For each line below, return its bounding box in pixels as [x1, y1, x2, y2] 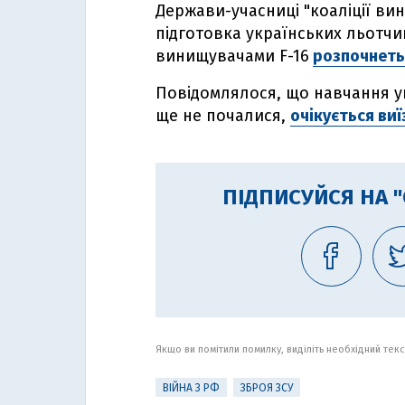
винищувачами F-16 [155, 46, 309, 66]
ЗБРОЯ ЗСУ [240, 381, 293, 394]
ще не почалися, [155, 106, 290, 126]
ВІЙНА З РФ [163, 381, 220, 394]
